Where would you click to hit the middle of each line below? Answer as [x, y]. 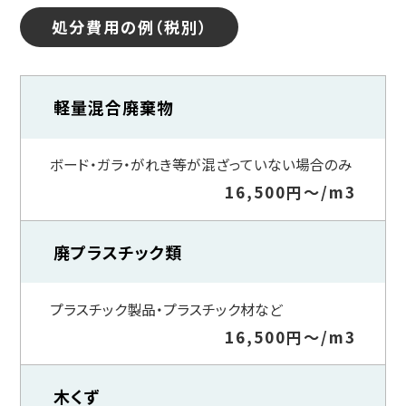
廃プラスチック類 [118, 251]
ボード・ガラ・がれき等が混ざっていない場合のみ [201, 165]
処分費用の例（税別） [129, 27]
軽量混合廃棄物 [114, 107]
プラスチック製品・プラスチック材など [166, 309]
